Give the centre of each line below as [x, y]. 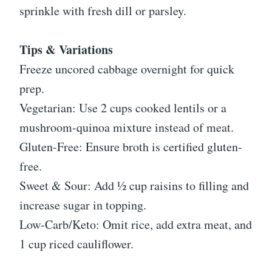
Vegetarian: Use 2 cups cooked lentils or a [123, 108]
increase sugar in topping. [83, 205]
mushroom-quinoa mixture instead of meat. [127, 127]
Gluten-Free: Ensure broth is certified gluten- [131, 147]
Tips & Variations [66, 50]
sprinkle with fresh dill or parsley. [103, 11]
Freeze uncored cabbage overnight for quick [127, 69]
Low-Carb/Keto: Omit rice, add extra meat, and [136, 225]
